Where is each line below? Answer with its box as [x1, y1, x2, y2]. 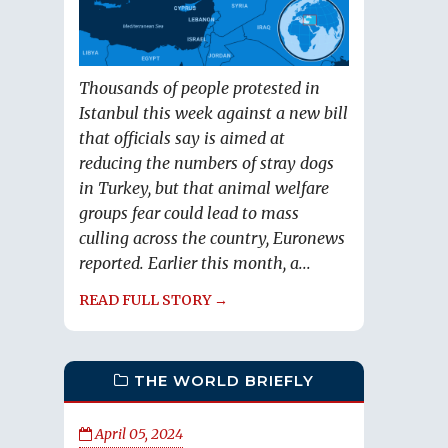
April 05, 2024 [92, 425, 183, 443]
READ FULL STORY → [79, 291, 228, 310]
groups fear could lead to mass [79, 203, 299, 224]
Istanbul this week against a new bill [79, 103, 348, 124]
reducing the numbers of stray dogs [79, 153, 334, 174]
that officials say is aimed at [79, 128, 285, 149]
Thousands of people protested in [79, 78, 320, 99]
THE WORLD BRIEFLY [134, 371, 314, 390]
